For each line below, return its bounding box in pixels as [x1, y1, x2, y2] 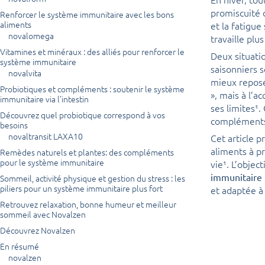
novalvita [8, 66, 41, 79]
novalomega [8, 29, 54, 41]
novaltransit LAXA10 [8, 130, 83, 142]
